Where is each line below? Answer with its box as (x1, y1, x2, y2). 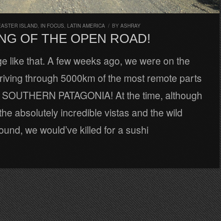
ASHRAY (120, 22, 141, 29)
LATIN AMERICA (67, 22, 105, 29)
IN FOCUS (40, 22, 64, 29)
